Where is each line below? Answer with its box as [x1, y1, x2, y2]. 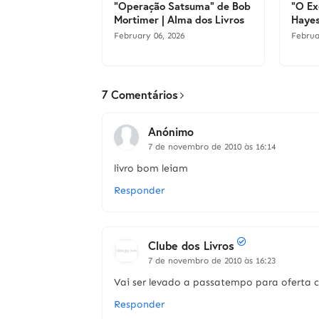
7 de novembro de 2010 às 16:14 [148, 142, 276, 152]
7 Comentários [102, 87, 178, 102]
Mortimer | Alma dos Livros [114, 12, 244, 26]
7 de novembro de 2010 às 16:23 [148, 256, 276, 266]
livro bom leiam [114, 162, 188, 174]
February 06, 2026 [114, 31, 184, 41]
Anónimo [148, 124, 194, 139]
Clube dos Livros [148, 238, 234, 253]
